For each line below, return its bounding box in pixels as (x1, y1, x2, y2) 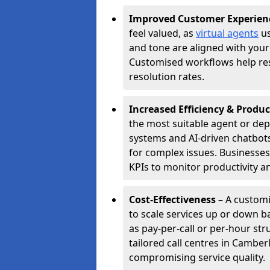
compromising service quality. (129, 251, 265, 264)
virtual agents (196, 27, 259, 40)
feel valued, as (129, 27, 196, 40)
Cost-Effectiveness (129, 193, 216, 206)
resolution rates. (129, 70, 204, 83)
